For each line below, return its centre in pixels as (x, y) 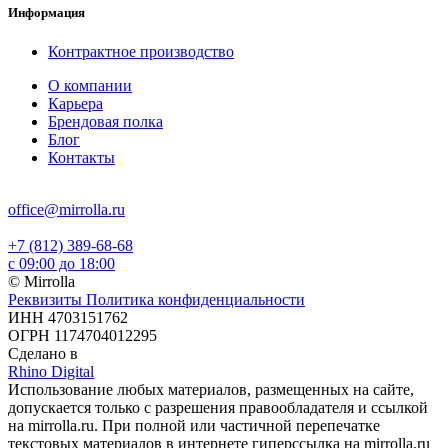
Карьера (75, 103)
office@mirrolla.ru (66, 209)
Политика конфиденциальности (195, 299)
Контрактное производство (141, 51)
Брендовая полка (105, 121)
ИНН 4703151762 (68, 317)
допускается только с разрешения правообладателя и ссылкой (218, 407)
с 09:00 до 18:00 (61, 263)
